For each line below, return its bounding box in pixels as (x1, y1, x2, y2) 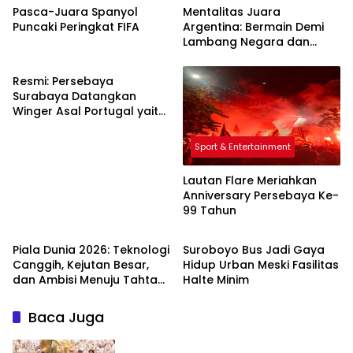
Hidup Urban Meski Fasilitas (183, 256, 339, 273)
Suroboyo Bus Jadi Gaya (183, 241, 325, 258)
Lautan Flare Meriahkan (183, 172, 317, 188)
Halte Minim (183, 271, 249, 288)
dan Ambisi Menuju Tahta (13, 271, 158, 288)
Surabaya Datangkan (13, 88, 136, 105)
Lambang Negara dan (183, 34, 310, 50)
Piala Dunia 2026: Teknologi (13, 241, 169, 258)
